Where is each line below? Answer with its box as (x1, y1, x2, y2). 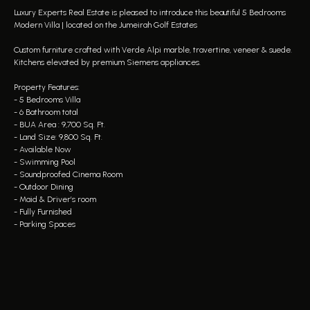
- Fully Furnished (14, 207, 72, 217)
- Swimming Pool (14, 157, 75, 167)
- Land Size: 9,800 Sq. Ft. (14, 132, 102, 142)
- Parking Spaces (14, 219, 75, 229)
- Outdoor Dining (14, 182, 73, 192)
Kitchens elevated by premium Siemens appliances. (14, 57, 201, 67)
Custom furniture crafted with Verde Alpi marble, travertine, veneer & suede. (14, 45, 292, 55)
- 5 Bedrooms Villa (14, 95, 80, 104)
